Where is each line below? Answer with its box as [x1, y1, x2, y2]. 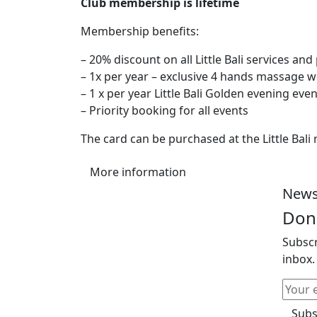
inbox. [282, 251, 315, 267]
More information [90, 164, 186, 180]
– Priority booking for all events [81, 103, 248, 118]
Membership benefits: [81, 23, 199, 39]
